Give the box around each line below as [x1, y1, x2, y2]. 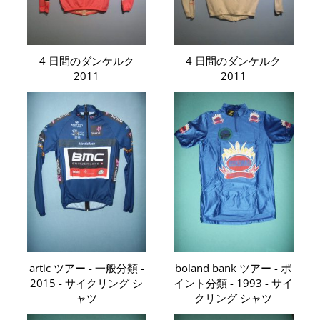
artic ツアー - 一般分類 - [29, 260, 144, 275]
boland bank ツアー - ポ [175, 260, 292, 275]
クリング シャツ [194, 290, 273, 305]
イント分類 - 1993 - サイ [174, 275, 294, 290]
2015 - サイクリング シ [30, 275, 144, 290]
